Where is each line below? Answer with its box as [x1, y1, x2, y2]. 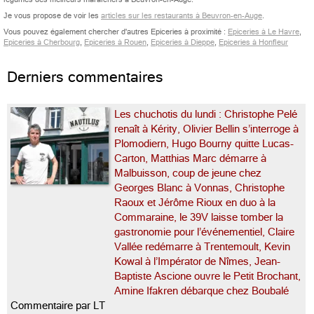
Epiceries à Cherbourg [4, 38, 80, 47]
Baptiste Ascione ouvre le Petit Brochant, [114, 271, 301, 282]
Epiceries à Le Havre [228, 27, 299, 36]
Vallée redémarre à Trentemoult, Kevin [114, 241, 290, 252]
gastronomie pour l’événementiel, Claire [114, 226, 294, 238]
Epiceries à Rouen [84, 38, 146, 47]
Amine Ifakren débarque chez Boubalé [114, 285, 292, 296]
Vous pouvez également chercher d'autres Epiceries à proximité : [4, 27, 228, 36]
